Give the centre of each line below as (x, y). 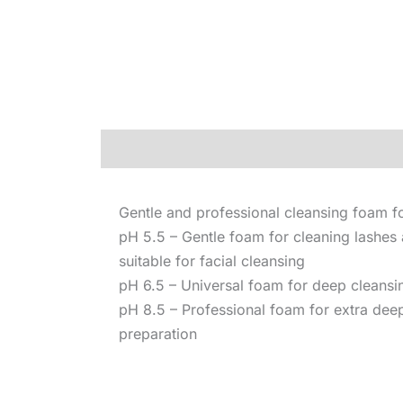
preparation (158, 334)
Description (142, 149)
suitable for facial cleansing (212, 261)
